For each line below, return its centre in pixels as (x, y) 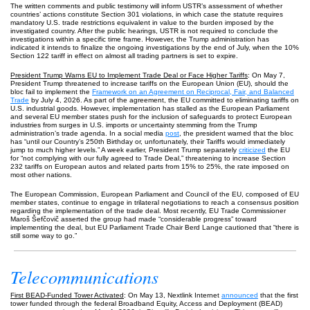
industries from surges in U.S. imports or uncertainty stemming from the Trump (134, 125)
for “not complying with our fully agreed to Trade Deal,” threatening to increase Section (148, 158)
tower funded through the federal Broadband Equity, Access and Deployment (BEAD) (146, 303)
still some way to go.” (45, 236)
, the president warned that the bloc (236, 133)
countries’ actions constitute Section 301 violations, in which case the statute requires (147, 14)
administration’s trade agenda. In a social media (88, 133)
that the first (278, 295)
